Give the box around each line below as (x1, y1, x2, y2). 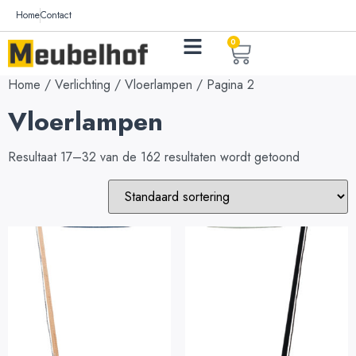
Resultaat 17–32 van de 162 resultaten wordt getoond (8, 148, 300, 166)
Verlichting (55, 75, 110, 94)
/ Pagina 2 (192, 75, 254, 94)
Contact (41, 8, 72, 22)
